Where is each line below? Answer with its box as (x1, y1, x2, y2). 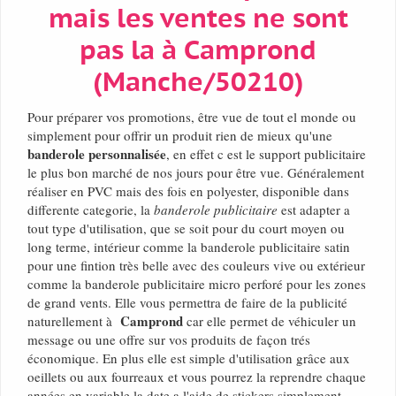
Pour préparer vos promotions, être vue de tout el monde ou (27, 108, 356, 126)
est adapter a (278, 201, 350, 219)
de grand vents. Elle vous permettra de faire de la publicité (27, 293, 347, 312)
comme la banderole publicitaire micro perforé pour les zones (27, 275, 366, 293)
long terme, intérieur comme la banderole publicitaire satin (27, 238, 350, 256)
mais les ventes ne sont (48, 4, 348, 34)
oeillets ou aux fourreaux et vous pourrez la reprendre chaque (27, 368, 366, 386)
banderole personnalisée (27, 144, 166, 164)
